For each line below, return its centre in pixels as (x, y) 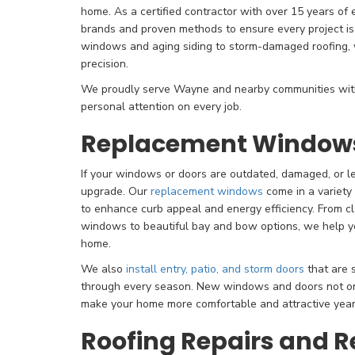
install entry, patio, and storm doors (215, 269)
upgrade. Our (116, 191)
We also (103, 269)
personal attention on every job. (161, 107)
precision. (105, 64)
